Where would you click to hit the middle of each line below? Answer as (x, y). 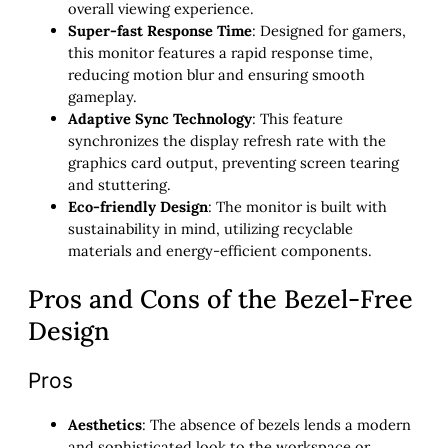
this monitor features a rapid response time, (220, 52)
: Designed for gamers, (329, 30)
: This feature (297, 118)
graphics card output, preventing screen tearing (233, 162)
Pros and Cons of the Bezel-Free (220, 298)
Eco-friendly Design (138, 206)
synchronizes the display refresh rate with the (227, 140)
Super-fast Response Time (160, 30)
